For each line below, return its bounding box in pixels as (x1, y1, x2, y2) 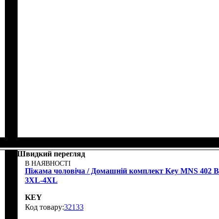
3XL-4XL (24, 176, 58, 185)
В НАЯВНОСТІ (24, 160, 71, 168)
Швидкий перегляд (17, 150, 85, 158)
